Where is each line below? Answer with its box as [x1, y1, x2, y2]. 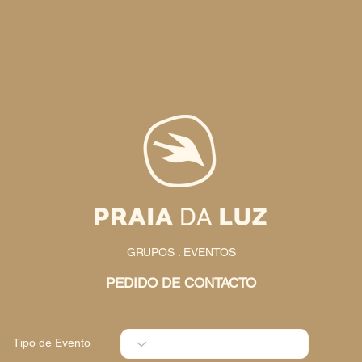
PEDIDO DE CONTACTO [106, 275, 256, 291]
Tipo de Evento [13, 336, 90, 349]
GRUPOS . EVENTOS [126, 246, 236, 259]
